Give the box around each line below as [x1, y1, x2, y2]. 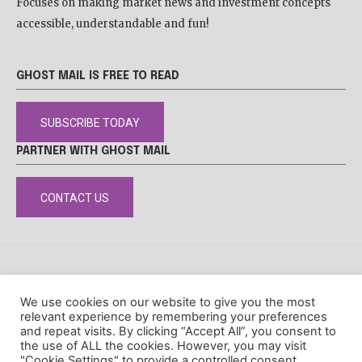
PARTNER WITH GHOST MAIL [16, 145, 170, 158]
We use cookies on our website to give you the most [20, 295, 315, 309]
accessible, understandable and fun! [16, 17, 209, 32]
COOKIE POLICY [249, 274, 332, 288]
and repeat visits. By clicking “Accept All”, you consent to [20, 324, 336, 339]
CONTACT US [40, 192, 109, 205]
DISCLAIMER [30, 274, 93, 288]
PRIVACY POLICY [150, 274, 236, 288]
